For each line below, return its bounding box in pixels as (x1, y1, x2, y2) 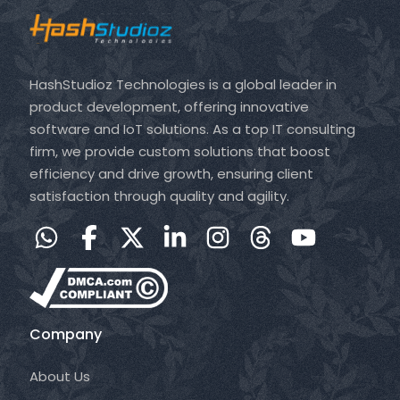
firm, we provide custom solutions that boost (29, 141, 330, 161)
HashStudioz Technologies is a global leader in (29, 74, 337, 94)
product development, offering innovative (29, 96, 309, 116)
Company (29, 323, 102, 345)
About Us (29, 366, 90, 386)
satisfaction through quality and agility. (29, 186, 289, 205)
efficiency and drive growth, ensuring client (29, 163, 313, 183)
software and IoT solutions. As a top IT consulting (29, 119, 355, 138)
